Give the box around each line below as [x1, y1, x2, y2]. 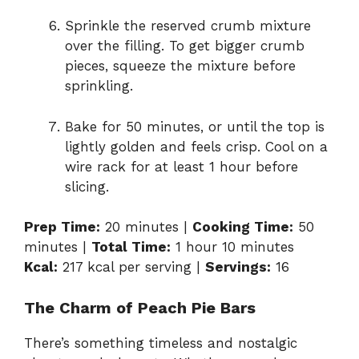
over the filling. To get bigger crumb [65, 38, 305, 54]
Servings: [205, 259, 271, 276]
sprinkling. [65, 78, 133, 95]
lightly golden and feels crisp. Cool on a [65, 138, 328, 155]
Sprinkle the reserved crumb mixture [65, 18, 311, 34]
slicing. [65, 178, 109, 195]
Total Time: [91, 239, 171, 256]
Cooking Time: [192, 219, 293, 236]
